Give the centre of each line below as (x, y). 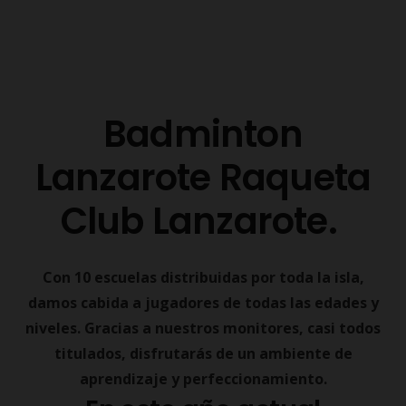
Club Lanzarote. (203, 221)
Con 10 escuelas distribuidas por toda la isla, (203, 277)
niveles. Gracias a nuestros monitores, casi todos (203, 328)
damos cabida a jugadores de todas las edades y (203, 302)
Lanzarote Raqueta (203, 177)
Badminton (203, 134)
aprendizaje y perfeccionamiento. (203, 378)
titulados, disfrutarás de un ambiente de (203, 353)
